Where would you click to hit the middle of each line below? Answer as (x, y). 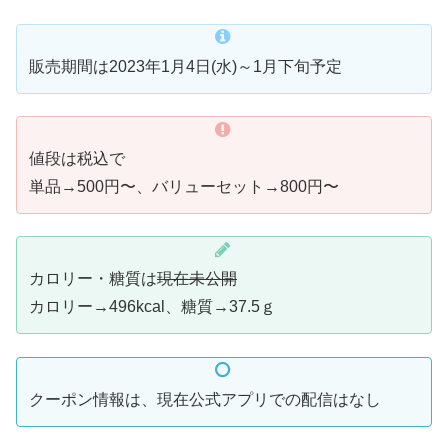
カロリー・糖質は (93, 279)
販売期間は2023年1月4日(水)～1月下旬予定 (185, 66)
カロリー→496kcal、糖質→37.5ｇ (152, 307)
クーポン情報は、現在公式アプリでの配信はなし (205, 399)
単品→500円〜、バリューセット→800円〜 (184, 187)
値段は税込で (77, 159)
